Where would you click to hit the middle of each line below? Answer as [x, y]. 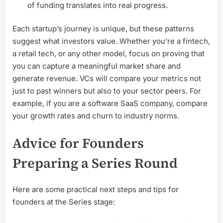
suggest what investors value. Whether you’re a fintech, [111, 41]
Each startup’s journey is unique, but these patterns [103, 29]
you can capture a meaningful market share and [97, 66]
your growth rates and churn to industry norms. [96, 116]
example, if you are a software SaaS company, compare [110, 104]
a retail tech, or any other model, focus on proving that [109, 54]
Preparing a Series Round [95, 163]
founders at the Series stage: [64, 202]
